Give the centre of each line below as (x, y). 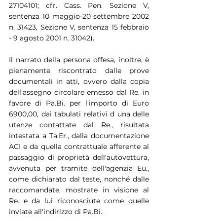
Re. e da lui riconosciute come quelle (79, 201)
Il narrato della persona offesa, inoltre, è (79, 59)
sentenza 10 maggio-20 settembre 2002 (79, 16)
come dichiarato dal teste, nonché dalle (79, 179)
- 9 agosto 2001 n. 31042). (52, 38)
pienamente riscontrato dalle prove (79, 70)
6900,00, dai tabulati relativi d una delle (79, 114)
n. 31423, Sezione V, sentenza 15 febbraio (79, 27)
